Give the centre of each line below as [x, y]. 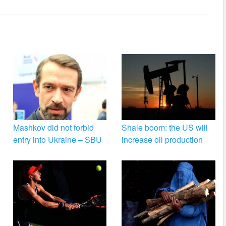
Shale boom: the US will [165, 128]
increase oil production [162, 140]
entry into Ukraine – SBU [57, 140]
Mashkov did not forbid [53, 128]
